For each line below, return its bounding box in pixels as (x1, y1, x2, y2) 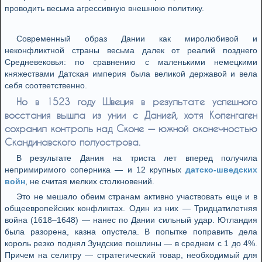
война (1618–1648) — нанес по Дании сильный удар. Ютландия (5, 215, 257, 225)
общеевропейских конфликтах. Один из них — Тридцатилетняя (5, 204, 257, 213)
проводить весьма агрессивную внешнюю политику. (5, 4, 204, 13)
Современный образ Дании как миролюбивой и (16, 34, 257, 43)
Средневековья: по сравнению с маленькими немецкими (5, 57, 257, 67)
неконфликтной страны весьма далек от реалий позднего (5, 46, 257, 55)
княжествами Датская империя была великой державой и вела (5, 69, 257, 78)
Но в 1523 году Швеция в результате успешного (16, 96, 257, 107)
